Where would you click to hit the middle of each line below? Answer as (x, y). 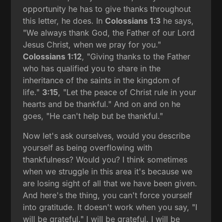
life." (33, 92)
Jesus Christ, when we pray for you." (92, 44)
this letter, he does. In (64, 21)
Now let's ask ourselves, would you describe (107, 136)
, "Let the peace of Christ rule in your (127, 92)
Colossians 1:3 (133, 21)
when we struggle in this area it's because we (108, 171)
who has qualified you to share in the (92, 68)
